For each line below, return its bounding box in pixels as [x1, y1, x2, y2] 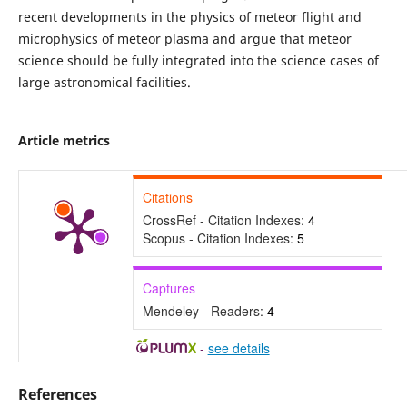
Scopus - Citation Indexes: [142, 229, 297, 248]
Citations [142, 188, 193, 207]
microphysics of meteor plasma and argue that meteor [17, 30, 352, 47]
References [17, 384, 97, 405]
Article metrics [17, 132, 110, 150]
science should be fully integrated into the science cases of [17, 52, 379, 69]
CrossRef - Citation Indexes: [142, 211, 308, 230]
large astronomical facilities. [17, 74, 191, 91]
